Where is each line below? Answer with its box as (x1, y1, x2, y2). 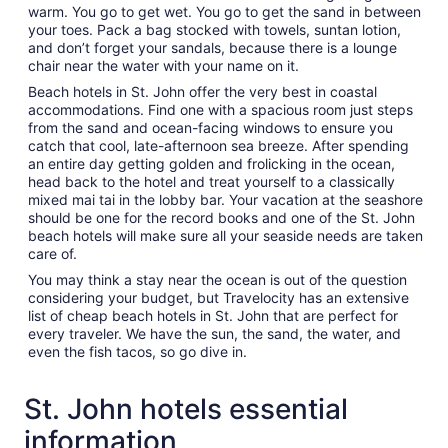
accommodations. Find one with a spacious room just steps (28, 100, 413, 118)
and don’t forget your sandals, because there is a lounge (28, 38, 397, 56)
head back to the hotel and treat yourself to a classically (28, 172, 395, 190)
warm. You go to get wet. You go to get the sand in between (28, 2, 421, 20)
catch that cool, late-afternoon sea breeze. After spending (28, 136, 409, 154)
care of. (28, 244, 77, 262)
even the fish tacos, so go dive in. (28, 342, 247, 360)
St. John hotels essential (24, 391, 348, 426)
